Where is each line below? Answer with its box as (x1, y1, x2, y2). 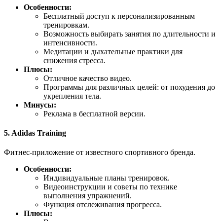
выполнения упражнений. (43, 191, 132, 200)
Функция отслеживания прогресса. (43, 200, 162, 209)
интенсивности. (43, 38, 97, 47)
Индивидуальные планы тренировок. (43, 174, 170, 183)
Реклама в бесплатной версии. (43, 109, 146, 118)
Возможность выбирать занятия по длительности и (43, 29, 216, 38)
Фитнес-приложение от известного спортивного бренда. (4, 148, 195, 157)
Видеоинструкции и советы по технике (43, 183, 177, 191)
